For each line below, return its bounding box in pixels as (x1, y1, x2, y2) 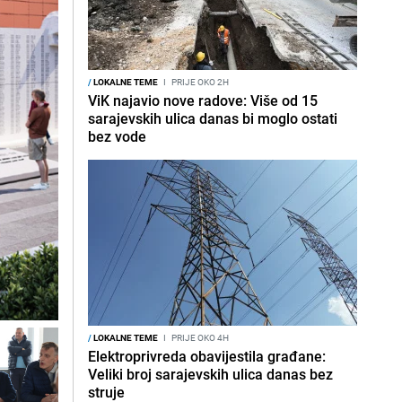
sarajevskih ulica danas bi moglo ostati (88, 109, 337, 128)
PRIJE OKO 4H (170, 331, 229, 344)
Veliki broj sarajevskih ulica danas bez (88, 364, 333, 384)
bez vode (88, 127, 146, 146)
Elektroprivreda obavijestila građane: (88, 346, 326, 366)
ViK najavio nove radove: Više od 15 (88, 91, 318, 110)
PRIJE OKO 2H (170, 75, 229, 88)
